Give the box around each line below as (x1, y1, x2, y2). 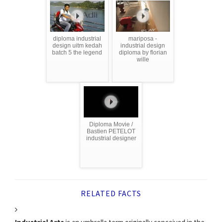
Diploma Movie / (89, 120, 133, 128)
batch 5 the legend (52, 49, 103, 56)
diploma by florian (118, 49, 167, 56)
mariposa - (128, 35, 158, 42)
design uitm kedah (52, 42, 102, 49)
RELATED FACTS (81, 188, 141, 198)
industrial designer (86, 134, 136, 142)
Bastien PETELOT (87, 127, 135, 135)
